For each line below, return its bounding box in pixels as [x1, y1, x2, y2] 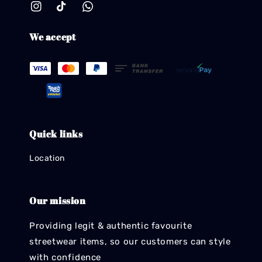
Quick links [29, 127, 83, 141]
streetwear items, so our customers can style [29, 236, 231, 247]
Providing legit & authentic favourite [29, 220, 192, 232]
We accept [29, 30, 76, 43]
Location [29, 153, 65, 164]
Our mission [29, 194, 86, 208]
